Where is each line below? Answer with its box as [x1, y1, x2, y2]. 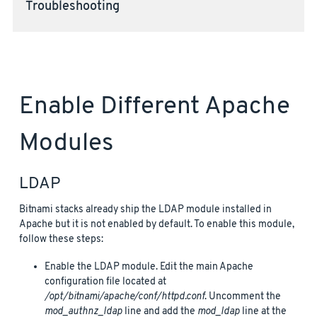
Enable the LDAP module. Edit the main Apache [45, 260, 253, 274]
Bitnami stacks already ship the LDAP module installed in [19, 202, 272, 217]
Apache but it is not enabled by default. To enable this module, [19, 217, 294, 231]
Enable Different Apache [19, 91, 290, 123]
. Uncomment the [204, 289, 281, 304]
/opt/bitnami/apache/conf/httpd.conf [45, 289, 204, 304]
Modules [19, 128, 113, 160]
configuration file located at [45, 275, 166, 289]
